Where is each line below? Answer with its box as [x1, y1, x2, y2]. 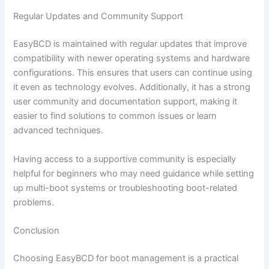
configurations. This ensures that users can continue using [13, 67, 253, 79]
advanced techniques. [13, 125, 104, 136]
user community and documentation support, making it [13, 96, 238, 107]
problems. [13, 196, 55, 208]
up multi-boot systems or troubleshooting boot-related [13, 182, 238, 193]
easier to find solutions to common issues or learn [13, 110, 217, 122]
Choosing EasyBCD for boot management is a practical [13, 252, 239, 264]
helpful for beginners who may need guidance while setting [13, 168, 255, 179]
